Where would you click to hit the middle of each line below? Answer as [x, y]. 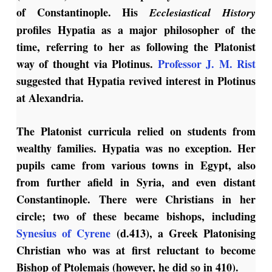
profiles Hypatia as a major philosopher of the [136, 30]
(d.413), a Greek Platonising [186, 233]
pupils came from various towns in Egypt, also [136, 165]
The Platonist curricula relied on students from [136, 131]
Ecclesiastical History [203, 13]
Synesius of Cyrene [66, 233]
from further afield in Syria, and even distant [136, 182]
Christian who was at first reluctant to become [136, 250]
